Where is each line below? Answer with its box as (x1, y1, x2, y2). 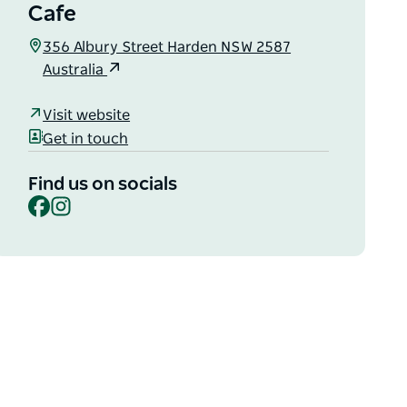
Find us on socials (28, 175, 178, 194)
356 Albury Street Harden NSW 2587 (43, 40, 292, 55)
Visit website (43, 107, 131, 123)
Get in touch (43, 131, 129, 146)
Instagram (71, 194, 144, 210)
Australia (43, 63, 108, 78)
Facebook (49, 194, 116, 210)
